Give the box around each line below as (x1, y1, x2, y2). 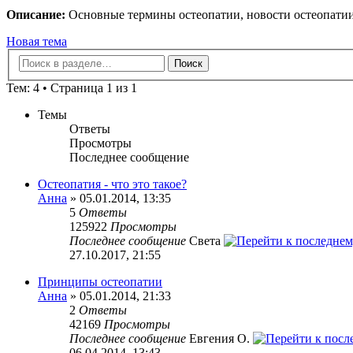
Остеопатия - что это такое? (38, 176, 187, 191)
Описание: (6, 8, 65, 22)
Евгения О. (189, 331, 253, 345)
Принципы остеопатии (38, 274, 162, 288)
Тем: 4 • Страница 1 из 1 (6, 80, 137, 95)
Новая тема (6, 35, 67, 49)
